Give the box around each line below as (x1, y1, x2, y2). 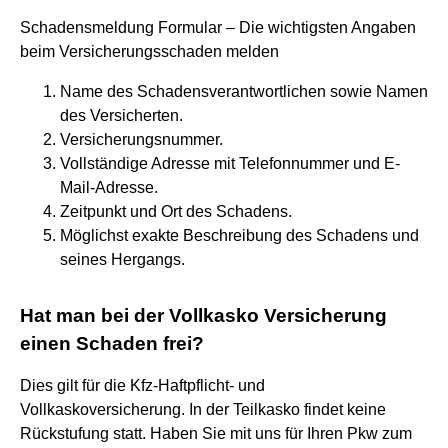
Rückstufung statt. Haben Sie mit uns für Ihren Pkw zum (20, 424, 412, 442)
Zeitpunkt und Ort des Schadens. (60, 202, 292, 220)
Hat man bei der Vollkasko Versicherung (20, 304, 387, 326)
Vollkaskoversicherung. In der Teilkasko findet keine (20, 400, 386, 418)
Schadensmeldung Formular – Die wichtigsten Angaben (20, 18, 416, 36)
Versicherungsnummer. (60, 130, 223, 148)
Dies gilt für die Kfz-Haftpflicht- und (20, 376, 265, 394)
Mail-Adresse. (60, 178, 158, 196)
